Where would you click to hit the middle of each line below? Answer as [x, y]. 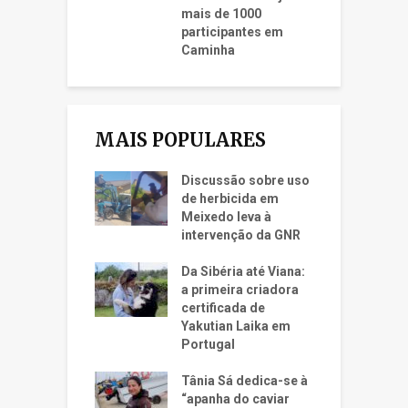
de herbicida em [230, 199]
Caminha [209, 51]
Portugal [208, 345]
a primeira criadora [240, 290]
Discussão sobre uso [245, 181]
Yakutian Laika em [236, 326]
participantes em [232, 32]
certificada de [223, 308]
